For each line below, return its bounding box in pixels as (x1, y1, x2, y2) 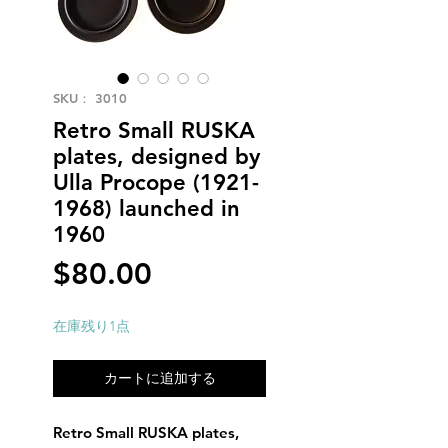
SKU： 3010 (53, 90, 127, 106)
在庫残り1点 (53, 317, 130, 335)
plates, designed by (53, 143, 260, 170)
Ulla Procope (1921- (53, 169, 259, 196)
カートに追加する (103, 369, 216, 387)
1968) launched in (53, 195, 240, 222)
